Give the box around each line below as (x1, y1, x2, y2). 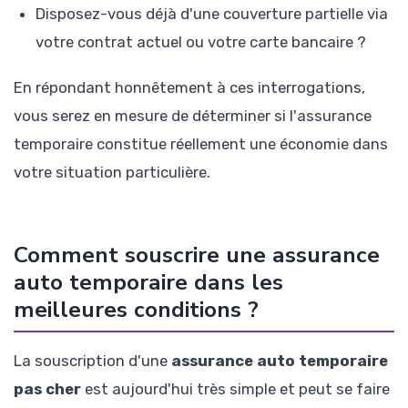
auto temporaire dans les (14, 266, 283, 298)
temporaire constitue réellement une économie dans (14, 135, 388, 154)
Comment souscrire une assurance (14, 239, 380, 270)
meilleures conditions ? (14, 293, 259, 325)
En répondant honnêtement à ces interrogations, (14, 78, 365, 97)
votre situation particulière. (14, 163, 210, 182)
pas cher (14, 379, 81, 398)
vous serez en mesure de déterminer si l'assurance (14, 107, 372, 126)
